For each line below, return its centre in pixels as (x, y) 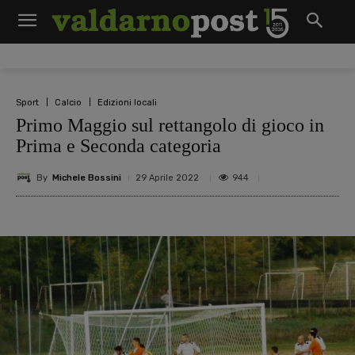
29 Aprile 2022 (167, 178)
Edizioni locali (127, 102)
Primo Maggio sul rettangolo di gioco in (170, 125)
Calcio (68, 102)
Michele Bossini (87, 177)
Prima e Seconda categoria (118, 146)
